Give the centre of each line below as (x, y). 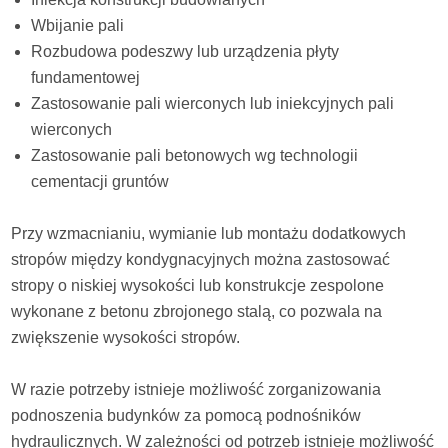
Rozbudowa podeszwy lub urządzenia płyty (185, 52)
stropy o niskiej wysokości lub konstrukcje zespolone (198, 286)
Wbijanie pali (78, 26)
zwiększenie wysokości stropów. (126, 338)
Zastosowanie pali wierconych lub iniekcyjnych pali (213, 104)
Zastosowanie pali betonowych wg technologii (195, 156)
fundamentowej (86, 78)
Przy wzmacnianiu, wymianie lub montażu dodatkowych (209, 234)
